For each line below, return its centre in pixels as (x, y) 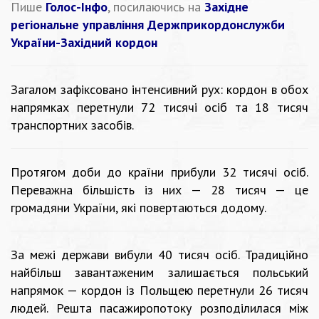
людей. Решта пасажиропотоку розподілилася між (159, 308)
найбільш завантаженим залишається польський (159, 272)
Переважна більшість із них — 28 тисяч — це (159, 189)
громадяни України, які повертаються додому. (138, 207)
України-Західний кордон (84, 42)
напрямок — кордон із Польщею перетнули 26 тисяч (159, 290)
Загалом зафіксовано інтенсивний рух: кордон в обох (159, 89)
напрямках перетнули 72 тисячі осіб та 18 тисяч (159, 107)
